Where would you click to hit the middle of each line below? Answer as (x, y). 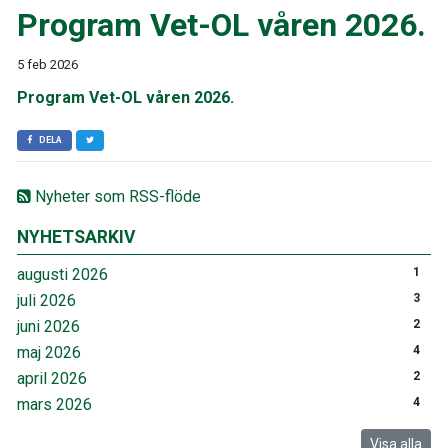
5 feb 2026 (47, 64)
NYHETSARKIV (76, 237)
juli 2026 (46, 300)
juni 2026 (48, 326)
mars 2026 (54, 404)
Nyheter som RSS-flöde (116, 196)
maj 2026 (49, 352)
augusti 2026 (62, 274)
